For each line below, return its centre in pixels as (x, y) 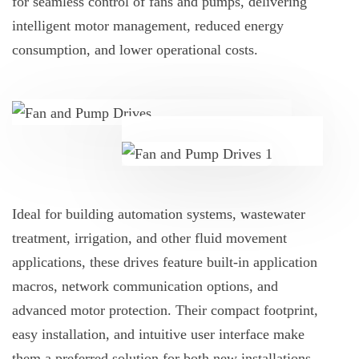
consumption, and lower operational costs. (135, 49)
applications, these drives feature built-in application (165, 262)
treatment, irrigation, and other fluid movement (149, 238)
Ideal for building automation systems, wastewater (159, 214)
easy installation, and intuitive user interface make (158, 335)
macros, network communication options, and (145, 286)
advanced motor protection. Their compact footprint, (165, 311)
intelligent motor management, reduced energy (148, 25)
